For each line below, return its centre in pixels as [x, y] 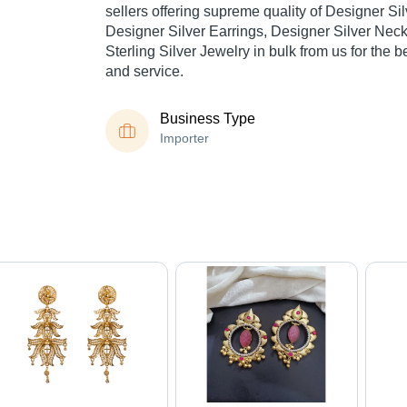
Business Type [208, 119]
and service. [144, 72]
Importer [184, 139]
